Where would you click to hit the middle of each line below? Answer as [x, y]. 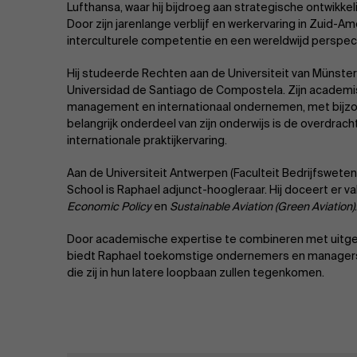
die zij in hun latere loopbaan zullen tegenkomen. [196, 273]
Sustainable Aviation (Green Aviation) [262, 206]
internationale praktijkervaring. [147, 140]
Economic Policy [109, 206]
